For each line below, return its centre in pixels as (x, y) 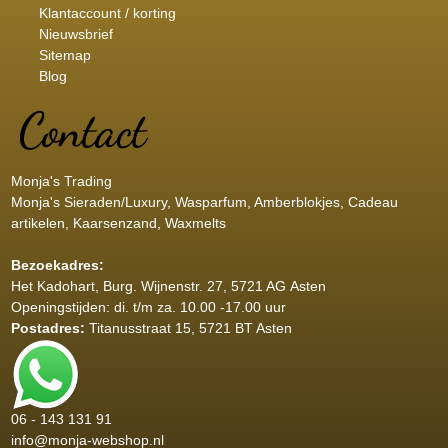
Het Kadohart (52, 285)
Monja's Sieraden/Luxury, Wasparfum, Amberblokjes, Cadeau (204, 201)
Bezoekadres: (57, 264)
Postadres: (49, 327)
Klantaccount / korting (107, 12)
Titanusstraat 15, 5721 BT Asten (190, 327)
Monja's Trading (61, 180)
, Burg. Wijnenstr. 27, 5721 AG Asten (210, 285)
